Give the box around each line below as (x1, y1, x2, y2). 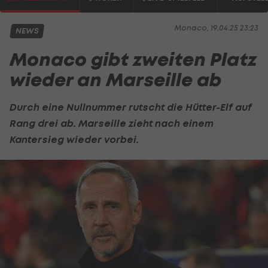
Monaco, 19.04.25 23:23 (175, 23, 258, 32)
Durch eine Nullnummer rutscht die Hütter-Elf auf (10, 100, 252, 113)
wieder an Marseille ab (10, 68, 221, 92)
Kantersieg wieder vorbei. (10, 133, 139, 145)
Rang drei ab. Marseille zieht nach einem (10, 117, 214, 129)
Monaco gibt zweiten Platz (10, 47, 257, 72)
